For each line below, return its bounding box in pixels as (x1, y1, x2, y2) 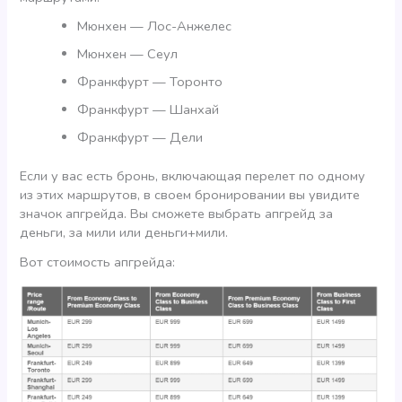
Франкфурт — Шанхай (77, 100, 220, 119)
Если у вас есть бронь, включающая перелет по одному (20, 167, 366, 186)
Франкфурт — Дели (77, 128, 204, 147)
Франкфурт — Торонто (77, 73, 223, 92)
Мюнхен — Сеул (77, 45, 179, 64)
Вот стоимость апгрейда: (20, 252, 176, 271)
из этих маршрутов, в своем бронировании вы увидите (20, 186, 361, 205)
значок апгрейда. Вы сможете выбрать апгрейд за (20, 205, 334, 223)
